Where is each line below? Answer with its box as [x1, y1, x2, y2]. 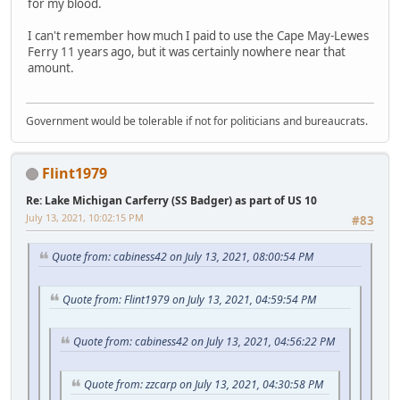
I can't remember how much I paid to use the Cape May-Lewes [28, 28, 369, 45]
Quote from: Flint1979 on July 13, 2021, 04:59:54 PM [62, 291, 316, 307]
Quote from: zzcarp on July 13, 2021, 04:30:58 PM [84, 377, 323, 393]
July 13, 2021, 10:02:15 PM [26, 210, 144, 224]
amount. [28, 60, 74, 77]
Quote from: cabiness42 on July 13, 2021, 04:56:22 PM [73, 334, 335, 350]
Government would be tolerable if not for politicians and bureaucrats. [26, 112, 368, 129]
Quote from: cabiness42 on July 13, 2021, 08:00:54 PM [52, 249, 313, 265]
